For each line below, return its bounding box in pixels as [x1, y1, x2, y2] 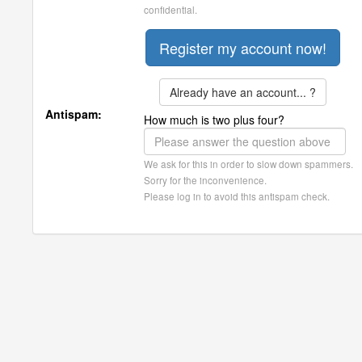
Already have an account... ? [169, 84, 316, 100]
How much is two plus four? [144, 112, 284, 128]
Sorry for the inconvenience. [144, 173, 267, 187]
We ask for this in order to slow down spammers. [144, 157, 353, 170]
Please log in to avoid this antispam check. [144, 189, 330, 203]
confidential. [144, 2, 197, 16]
